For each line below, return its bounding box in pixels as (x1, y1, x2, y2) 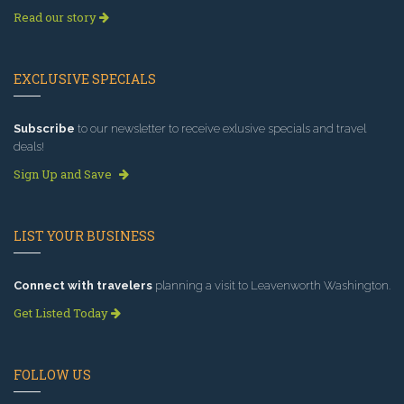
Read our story (14, 9, 99, 26)
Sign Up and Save (14, 166, 115, 183)
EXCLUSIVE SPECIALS (14, 70, 156, 88)
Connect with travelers (14, 279, 152, 293)
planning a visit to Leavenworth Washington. (152, 279, 390, 293)
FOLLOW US (14, 366, 91, 384)
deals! (14, 140, 44, 154)
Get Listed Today (14, 305, 111, 322)
